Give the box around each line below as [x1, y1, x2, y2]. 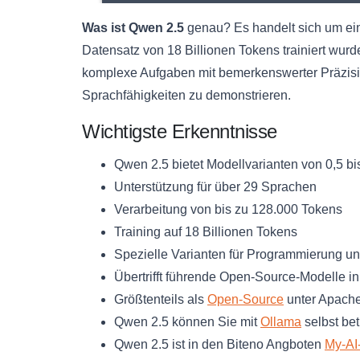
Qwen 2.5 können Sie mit [114, 314, 260, 329]
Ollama [260, 314, 301, 329]
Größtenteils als [114, 292, 207, 306]
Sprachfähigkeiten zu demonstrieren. [82, 88, 291, 102]
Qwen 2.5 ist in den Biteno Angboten [114, 337, 325, 351]
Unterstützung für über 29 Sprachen [114, 179, 317, 194]
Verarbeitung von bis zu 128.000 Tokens [114, 202, 342, 216]
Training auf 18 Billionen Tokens [114, 224, 297, 239]
